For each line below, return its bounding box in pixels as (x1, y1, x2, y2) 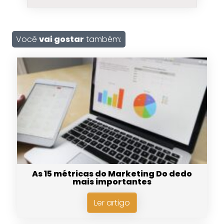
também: (83, 33, 121, 45)
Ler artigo (94, 196, 130, 208)
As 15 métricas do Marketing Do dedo (32, 167, 192, 179)
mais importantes (72, 175, 151, 187)
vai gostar (38, 33, 84, 45)
